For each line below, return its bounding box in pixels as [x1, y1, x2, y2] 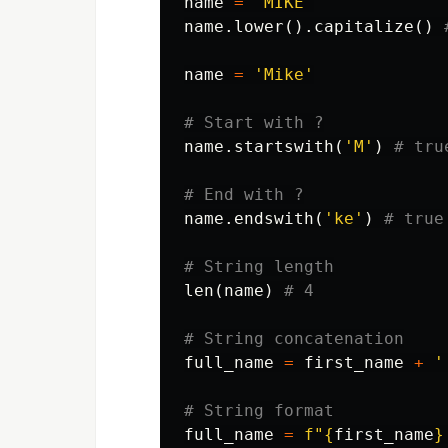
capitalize [314, 17, 414, 37]
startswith [234, 137, 334, 157]
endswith [234, 209, 314, 229]
